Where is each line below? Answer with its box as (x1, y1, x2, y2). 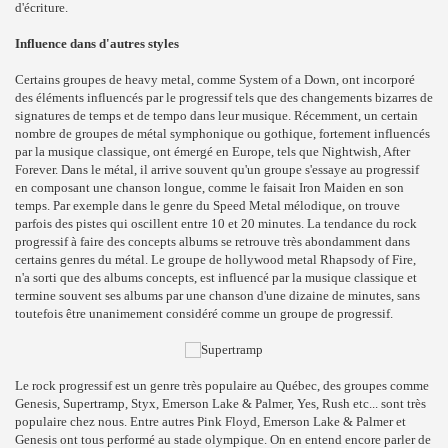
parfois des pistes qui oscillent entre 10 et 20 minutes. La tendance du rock (15, 216, 417, 231)
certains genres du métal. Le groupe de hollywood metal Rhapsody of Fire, (15, 252, 416, 267)
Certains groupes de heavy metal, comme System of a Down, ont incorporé (15, 72, 415, 87)
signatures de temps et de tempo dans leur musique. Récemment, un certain (15, 108, 418, 123)
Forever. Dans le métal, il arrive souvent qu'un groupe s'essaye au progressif (15, 162, 419, 177)
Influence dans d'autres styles (15, 36, 179, 51)
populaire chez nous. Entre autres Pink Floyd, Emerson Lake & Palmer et (15, 414, 406, 429)
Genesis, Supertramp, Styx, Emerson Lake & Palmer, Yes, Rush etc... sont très (15, 396, 426, 411)
